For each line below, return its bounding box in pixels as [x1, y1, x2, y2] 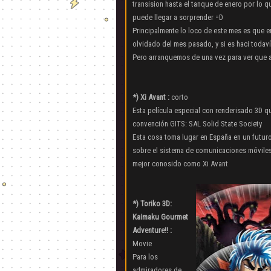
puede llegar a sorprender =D [132, 13, 223, 22]
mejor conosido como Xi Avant [132, 159, 228, 168]
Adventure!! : [132, 226, 172, 235]
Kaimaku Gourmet [132, 212, 188, 221]
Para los [132, 252, 158, 261]
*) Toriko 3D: [132, 199, 172, 208]
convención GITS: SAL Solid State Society [132, 119, 262, 128]
